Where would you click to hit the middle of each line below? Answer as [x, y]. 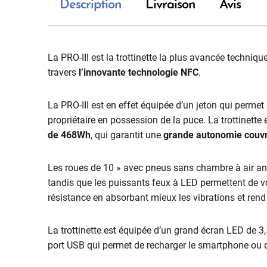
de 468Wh [69, 135]
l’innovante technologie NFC [139, 72]
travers [63, 72]
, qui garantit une [126, 135]
